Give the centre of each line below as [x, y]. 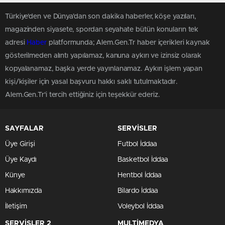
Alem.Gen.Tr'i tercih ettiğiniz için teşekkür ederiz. [82, 95]
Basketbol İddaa [143, 160]
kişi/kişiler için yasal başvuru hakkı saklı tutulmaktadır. [91, 82]
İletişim [16, 206]
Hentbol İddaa [139, 175]
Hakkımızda [23, 191]
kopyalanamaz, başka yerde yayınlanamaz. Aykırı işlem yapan [104, 69]
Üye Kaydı [21, 160]
